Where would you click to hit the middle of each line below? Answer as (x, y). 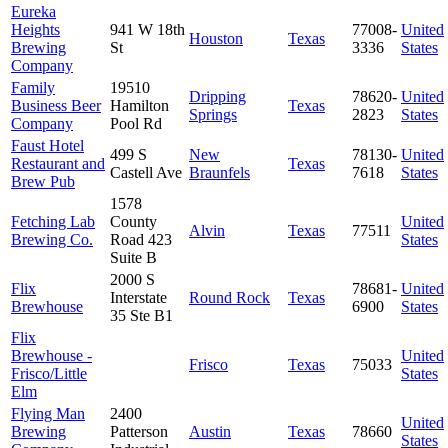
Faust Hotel (47, 145)
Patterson (139, 431)
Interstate (138, 297)
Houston (216, 38)
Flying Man (48, 413)
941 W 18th (147, 29)
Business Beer (56, 105)
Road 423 (141, 239)
